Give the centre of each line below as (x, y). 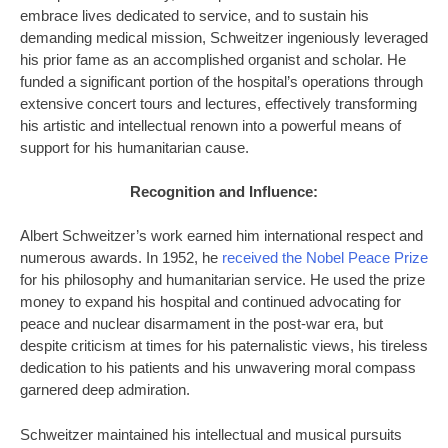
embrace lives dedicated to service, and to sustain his (194, 15)
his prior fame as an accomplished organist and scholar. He (213, 59)
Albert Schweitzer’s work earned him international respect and (221, 236)
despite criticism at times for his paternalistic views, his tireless (224, 346)
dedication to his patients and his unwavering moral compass (218, 368)
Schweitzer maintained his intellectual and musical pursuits (211, 434)
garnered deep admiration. (105, 390)
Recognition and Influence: (224, 192)
